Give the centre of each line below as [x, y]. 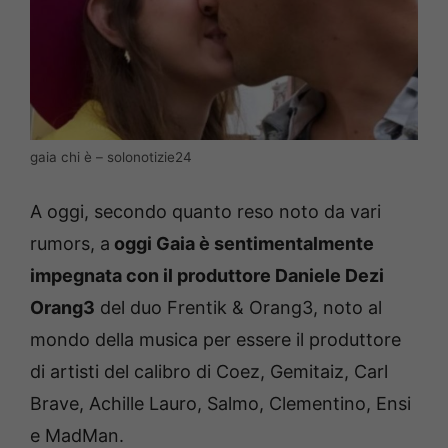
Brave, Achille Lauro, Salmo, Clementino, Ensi [220, 404]
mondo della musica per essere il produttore [215, 340]
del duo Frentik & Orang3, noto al [238, 308]
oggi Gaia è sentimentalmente [242, 244]
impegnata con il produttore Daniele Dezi [207, 276]
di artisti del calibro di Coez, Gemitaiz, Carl [209, 372]
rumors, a [70, 244]
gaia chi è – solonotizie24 [111, 157]
